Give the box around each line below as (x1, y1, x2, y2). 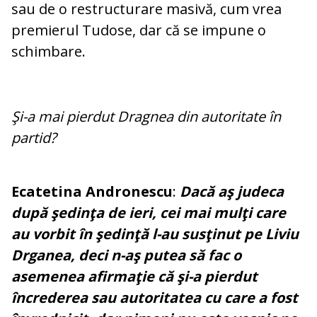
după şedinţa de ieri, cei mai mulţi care (11, 203, 286, 223)
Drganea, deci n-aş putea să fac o (11, 246, 241, 265)
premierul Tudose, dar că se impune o (11, 21, 266, 40)
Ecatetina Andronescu (11, 182, 173, 202)
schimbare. (11, 42, 86, 62)
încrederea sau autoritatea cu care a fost (11, 288, 298, 308)
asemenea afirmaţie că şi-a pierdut (11, 267, 258, 287)
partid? (11, 128, 60, 148)
